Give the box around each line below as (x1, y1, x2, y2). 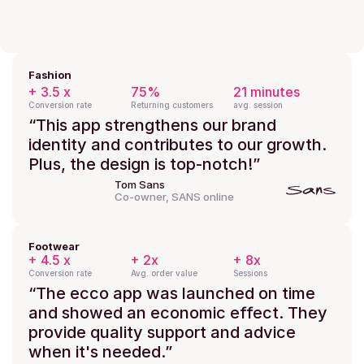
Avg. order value (131, 268, 197, 278)
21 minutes (233, 84, 300, 100)
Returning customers (131, 100, 213, 110)
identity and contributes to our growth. (28, 135, 327, 154)
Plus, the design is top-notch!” (28, 154, 260, 174)
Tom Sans (115, 178, 165, 191)
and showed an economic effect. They (28, 303, 327, 323)
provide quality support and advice (28, 323, 296, 342)
